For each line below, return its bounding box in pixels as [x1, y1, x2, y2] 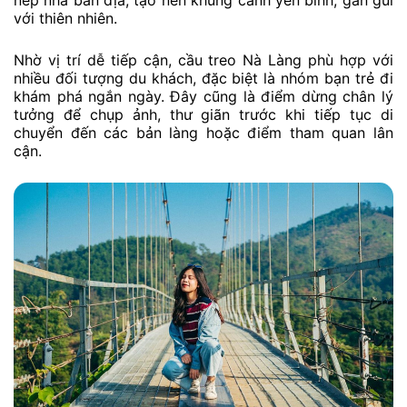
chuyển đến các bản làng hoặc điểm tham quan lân [14, 123, 393, 142]
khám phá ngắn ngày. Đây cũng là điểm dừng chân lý [14, 86, 393, 105]
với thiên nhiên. [14, 9, 117, 28]
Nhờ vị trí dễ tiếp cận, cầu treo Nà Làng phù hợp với [14, 50, 393, 69]
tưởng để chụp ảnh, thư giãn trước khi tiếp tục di [14, 104, 393, 124]
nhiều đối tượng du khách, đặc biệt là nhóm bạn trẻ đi [14, 68, 393, 87]
